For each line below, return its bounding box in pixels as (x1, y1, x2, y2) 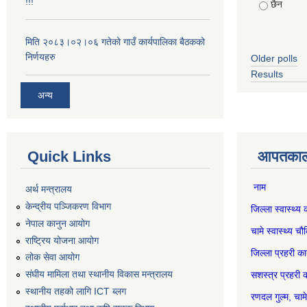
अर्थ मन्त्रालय (25, 184, 72, 195)
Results (251, 68, 283, 79)
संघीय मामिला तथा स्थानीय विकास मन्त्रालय (25, 269, 173, 280)
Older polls (251, 52, 297, 64)
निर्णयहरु (25, 51, 56, 62)
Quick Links (27, 148, 111, 166)
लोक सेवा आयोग (25, 251, 79, 263)
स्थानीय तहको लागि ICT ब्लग (25, 286, 126, 297)
